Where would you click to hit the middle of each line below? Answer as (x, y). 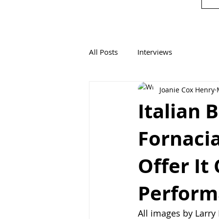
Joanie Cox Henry (187, 89)
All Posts (103, 52)
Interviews (155, 52)
